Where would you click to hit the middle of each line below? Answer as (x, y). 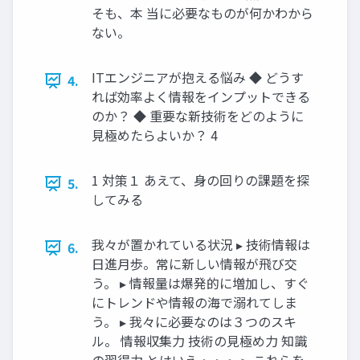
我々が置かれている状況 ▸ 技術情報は (201, 245)
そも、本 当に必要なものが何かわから (202, 13)
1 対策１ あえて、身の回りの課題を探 (200, 180)
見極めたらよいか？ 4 (155, 135)
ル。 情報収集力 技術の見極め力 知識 (199, 341)
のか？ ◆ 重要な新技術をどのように (198, 116)
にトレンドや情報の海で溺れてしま (194, 303)
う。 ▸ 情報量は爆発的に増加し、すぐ (200, 283)
